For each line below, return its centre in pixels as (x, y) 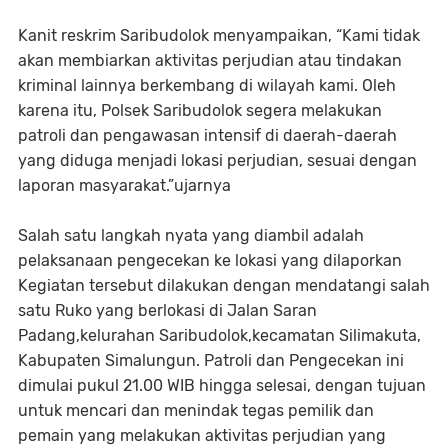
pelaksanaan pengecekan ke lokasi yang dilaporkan (210, 261)
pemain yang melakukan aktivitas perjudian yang (202, 436)
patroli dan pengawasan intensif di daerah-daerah (207, 136)
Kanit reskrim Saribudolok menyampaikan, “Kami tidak (219, 36)
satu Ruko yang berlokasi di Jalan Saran (167, 311)
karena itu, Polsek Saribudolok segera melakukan (200, 111)
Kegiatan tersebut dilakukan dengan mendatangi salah (224, 286)
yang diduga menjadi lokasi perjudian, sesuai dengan (217, 161)
